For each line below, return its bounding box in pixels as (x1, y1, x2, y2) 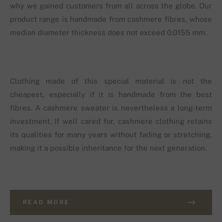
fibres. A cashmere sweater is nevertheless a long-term (10, 104, 212, 112)
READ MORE (23, 199, 70, 206)
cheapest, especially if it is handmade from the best (10, 90, 212, 99)
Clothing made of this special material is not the (10, 77, 212, 86)
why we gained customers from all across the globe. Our (10, 1, 212, 10)
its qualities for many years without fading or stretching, (10, 130, 212, 139)
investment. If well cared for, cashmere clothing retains (10, 117, 212, 126)
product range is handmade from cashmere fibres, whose (10, 15, 212, 24)
